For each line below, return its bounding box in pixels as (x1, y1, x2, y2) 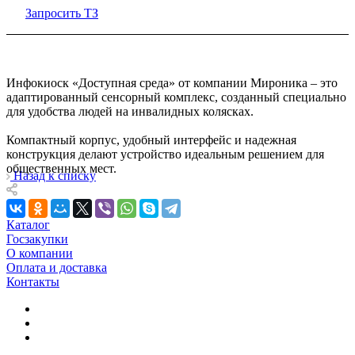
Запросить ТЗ (25, 6, 98, 20)
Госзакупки (6, 232, 68, 246)
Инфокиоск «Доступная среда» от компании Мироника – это (6, 75, 338, 90)
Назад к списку (13, 169, 96, 183)
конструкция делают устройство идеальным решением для (6, 147, 324, 161)
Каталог (6, 218, 50, 232)
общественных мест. (6, 161, 116, 175)
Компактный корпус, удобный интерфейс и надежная (6, 132, 296, 147)
